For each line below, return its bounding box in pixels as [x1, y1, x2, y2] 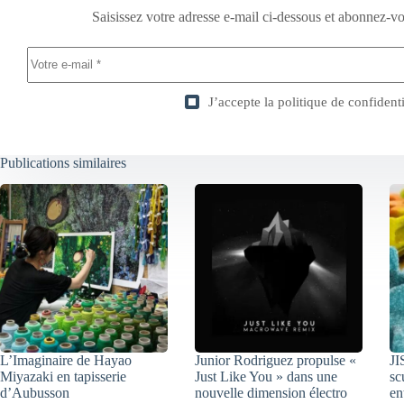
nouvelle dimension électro [195, 384, 348, 400]
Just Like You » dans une [195, 368, 338, 384]
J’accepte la [207, 94, 278, 109]
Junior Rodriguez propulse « [195, 352, 357, 368]
